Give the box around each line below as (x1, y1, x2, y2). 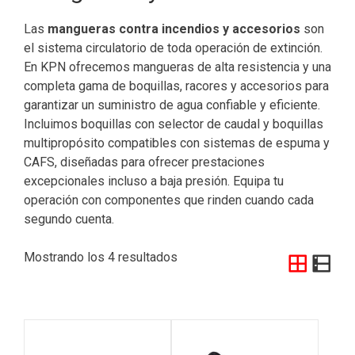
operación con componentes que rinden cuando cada (24, 192, 314, 208)
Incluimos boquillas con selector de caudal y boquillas (24, 116, 323, 132)
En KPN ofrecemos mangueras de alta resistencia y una (24, 59, 331, 74)
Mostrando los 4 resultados (24, 249, 177, 265)
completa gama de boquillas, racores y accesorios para (24, 78, 329, 94)
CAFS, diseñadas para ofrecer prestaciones (24, 154, 265, 170)
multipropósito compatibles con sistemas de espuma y (24, 135, 330, 151)
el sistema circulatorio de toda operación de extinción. (24, 40, 323, 55)
